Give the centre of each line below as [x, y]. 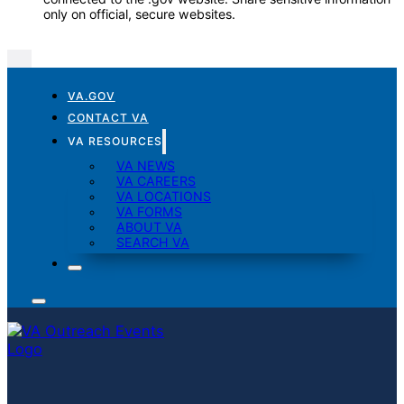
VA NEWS [145, 166]
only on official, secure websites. [139, 14]
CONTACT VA [108, 118]
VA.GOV [91, 96]
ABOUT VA [149, 227]
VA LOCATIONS [163, 197]
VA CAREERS [156, 181]
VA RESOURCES [115, 142]
